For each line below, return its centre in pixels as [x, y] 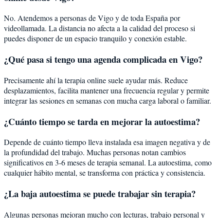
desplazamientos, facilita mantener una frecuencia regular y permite [107, 90]
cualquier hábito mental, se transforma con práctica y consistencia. [105, 173]
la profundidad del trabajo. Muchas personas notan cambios [95, 152]
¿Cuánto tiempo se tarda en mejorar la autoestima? [102, 121]
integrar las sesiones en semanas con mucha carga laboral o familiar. [108, 100]
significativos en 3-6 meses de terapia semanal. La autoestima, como [108, 163]
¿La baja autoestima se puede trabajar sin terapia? [100, 194]
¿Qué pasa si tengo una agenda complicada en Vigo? [103, 59]
